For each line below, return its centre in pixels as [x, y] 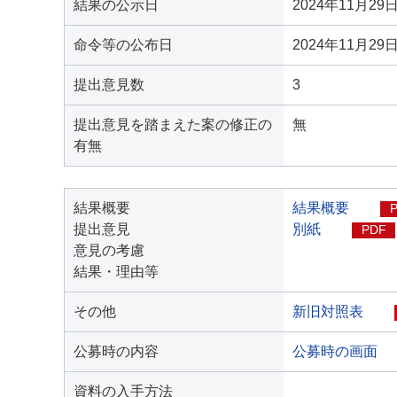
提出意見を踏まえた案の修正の [173, 125]
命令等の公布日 [123, 45]
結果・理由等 [116, 272]
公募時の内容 [116, 351]
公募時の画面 [335, 351]
